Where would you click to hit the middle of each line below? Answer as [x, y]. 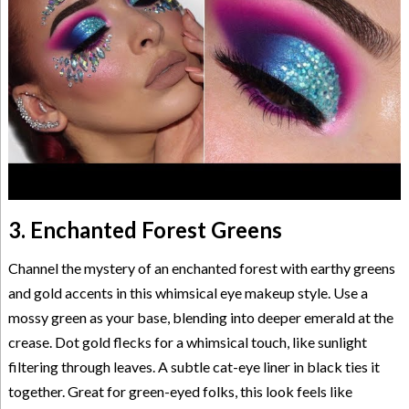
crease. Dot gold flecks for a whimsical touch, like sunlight [187, 342]
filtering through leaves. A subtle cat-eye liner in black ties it [194, 367]
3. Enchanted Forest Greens [145, 230]
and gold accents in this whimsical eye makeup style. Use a [188, 293]
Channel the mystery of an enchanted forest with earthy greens [201, 268]
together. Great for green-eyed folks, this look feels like [180, 392]
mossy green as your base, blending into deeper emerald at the [200, 318]
